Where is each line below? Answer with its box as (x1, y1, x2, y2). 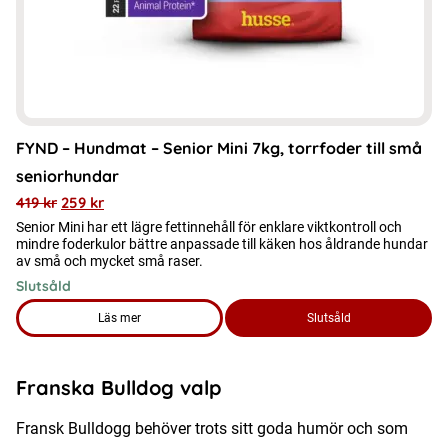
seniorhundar (16, 165, 119, 186)
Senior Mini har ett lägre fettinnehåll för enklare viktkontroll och (16, 218, 402, 235)
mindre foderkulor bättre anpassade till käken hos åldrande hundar (16, 235, 428, 252)
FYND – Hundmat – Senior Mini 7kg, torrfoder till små (16, 137, 422, 158)
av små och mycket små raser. (16, 252, 203, 269)
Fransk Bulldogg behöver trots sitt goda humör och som (16, 418, 408, 438)
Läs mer (98, 310, 141, 325)
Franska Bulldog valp (16, 374, 222, 400)
